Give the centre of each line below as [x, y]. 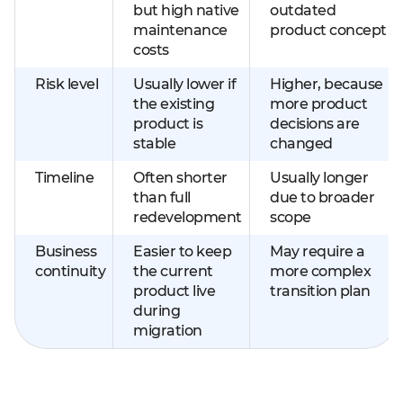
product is [168, 124]
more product [318, 104]
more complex [320, 271]
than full [162, 197]
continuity [70, 271]
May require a [318, 251]
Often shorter [180, 178]
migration [168, 331]
